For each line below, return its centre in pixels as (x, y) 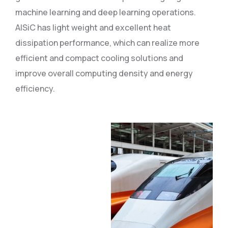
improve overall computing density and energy (104, 73)
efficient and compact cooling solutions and (99, 58)
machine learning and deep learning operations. (106, 12)
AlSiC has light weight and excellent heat (93, 27)
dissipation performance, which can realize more (107, 43)
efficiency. (35, 89)
